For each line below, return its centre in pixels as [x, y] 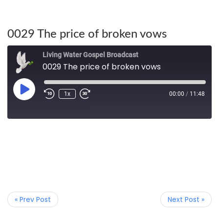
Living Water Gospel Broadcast [90, 55]
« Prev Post [33, 199]
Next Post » [186, 199]
